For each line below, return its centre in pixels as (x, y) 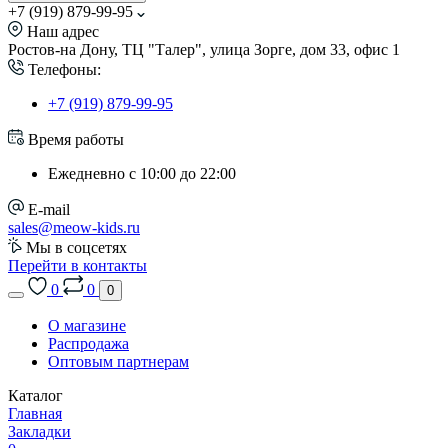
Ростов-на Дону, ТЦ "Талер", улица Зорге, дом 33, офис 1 (204, 49)
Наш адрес (63, 31)
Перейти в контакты (77, 265)
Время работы (76, 139)
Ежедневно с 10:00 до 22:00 (142, 173)
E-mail (49, 209)
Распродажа (88, 343)
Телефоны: (64, 69)
